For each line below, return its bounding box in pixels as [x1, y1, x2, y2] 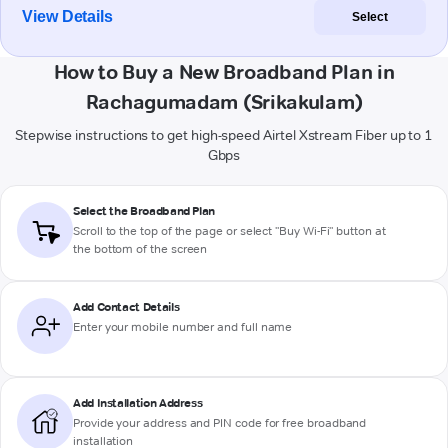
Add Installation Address [73, 395, 203, 411]
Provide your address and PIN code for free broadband [73, 415, 367, 431]
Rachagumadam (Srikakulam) [85, 90, 363, 115]
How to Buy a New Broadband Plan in [53, 60, 395, 85]
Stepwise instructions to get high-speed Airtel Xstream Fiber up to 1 [14, 126, 434, 145]
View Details [22, 8, 114, 26]
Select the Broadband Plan [73, 203, 215, 219]
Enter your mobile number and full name [73, 319, 293, 335]
